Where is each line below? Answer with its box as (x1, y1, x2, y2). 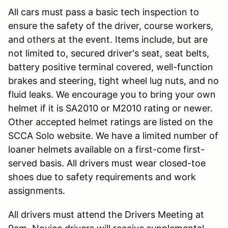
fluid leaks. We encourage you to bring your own (8, 89, 216, 100)
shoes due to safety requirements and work (8, 171, 196, 182)
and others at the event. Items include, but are (8, 34, 208, 45)
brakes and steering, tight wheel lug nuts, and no (8, 75, 219, 86)
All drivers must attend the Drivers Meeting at (8, 209, 204, 220)
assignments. (8, 185, 65, 196)
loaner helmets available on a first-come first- (8, 144, 205, 155)
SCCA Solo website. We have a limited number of (8, 130, 218, 141)
